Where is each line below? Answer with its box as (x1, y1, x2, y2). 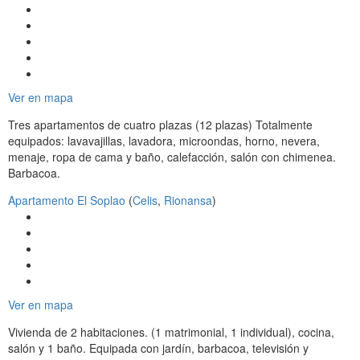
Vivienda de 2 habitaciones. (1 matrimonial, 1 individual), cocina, (8, 324, 334, 341)
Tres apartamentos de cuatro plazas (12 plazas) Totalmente (8, 117, 313, 133)
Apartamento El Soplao (8, 192, 125, 209)
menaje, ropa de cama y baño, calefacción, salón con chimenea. (8, 149, 336, 166)
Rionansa (164, 192, 212, 209)
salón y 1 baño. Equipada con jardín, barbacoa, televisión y (8, 340, 309, 357)
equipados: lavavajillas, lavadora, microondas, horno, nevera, (8, 133, 320, 149)
